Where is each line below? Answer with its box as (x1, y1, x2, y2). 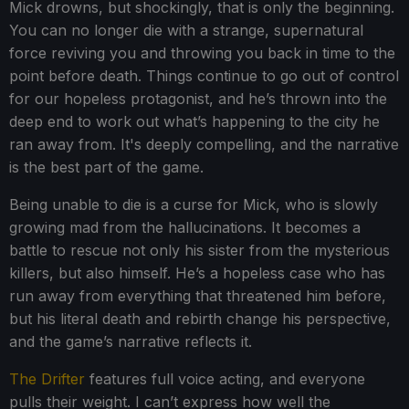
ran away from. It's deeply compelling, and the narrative (9, 134, 399, 153)
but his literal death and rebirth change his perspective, (9, 309, 391, 328)
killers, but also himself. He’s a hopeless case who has (9, 263, 385, 282)
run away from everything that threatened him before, (9, 286, 386, 305)
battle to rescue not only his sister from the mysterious (9, 240, 390, 259)
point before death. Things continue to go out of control (9, 66, 399, 85)
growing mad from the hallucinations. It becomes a (9, 217, 361, 236)
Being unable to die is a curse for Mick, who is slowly (9, 194, 378, 214)
